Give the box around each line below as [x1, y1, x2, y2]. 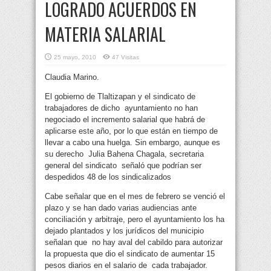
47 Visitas [112, 54, 139, 61]
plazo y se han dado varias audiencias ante [45, 203, 197, 213]
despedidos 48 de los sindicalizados [45, 172, 171, 182]
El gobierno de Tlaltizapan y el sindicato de [45, 92, 195, 102]
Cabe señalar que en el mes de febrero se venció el [45, 192, 225, 201]
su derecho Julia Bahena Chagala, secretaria [45, 149, 204, 159]
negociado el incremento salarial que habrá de [45, 115, 205, 125]
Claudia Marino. [45, 73, 99, 82]
